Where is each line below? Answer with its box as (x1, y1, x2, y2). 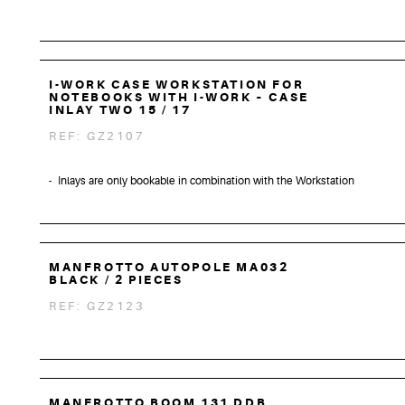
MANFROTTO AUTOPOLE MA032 (49, 259, 289, 274)
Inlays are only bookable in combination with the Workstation (58, 175, 354, 187)
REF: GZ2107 (49, 129, 146, 143)
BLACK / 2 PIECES (49, 272, 184, 287)
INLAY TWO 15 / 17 (49, 103, 192, 117)
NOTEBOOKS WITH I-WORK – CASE (49, 90, 309, 104)
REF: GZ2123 (49, 298, 146, 313)
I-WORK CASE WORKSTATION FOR (49, 78, 305, 91)
